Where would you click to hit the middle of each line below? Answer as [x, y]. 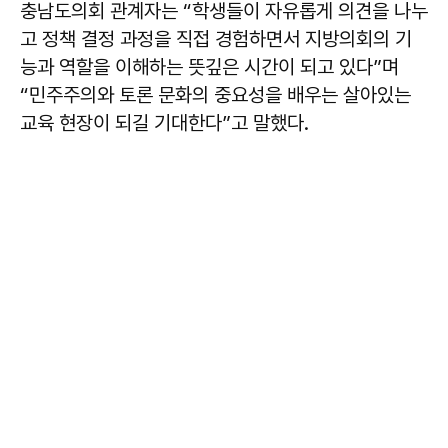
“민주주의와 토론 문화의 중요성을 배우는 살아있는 [215, 94]
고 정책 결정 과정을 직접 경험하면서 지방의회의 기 [216, 38]
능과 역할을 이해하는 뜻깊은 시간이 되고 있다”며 [209, 66]
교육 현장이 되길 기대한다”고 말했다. [164, 122]
